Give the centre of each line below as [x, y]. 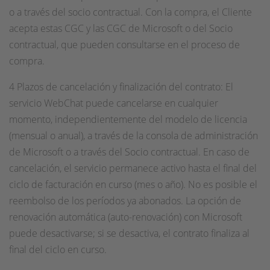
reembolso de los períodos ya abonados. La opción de [125, 201]
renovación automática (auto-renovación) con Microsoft [126, 217]
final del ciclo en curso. [58, 250]
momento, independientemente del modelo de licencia [128, 119]
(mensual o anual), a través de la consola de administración [133, 136]
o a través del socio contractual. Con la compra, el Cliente [130, 12]
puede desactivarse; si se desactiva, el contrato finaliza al [129, 233]
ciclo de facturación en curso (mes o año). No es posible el [133, 184]
